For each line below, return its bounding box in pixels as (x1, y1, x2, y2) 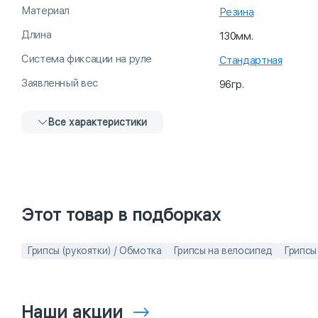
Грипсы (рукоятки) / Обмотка (27, 245, 162, 257)
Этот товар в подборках (21, 204, 221, 226)
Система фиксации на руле (21, 53, 152, 66)
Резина (219, 6, 254, 19)
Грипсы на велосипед (172, 245, 273, 257)
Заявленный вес (21, 77, 98, 90)
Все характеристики (48, 116, 147, 128)
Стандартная (219, 54, 283, 67)
